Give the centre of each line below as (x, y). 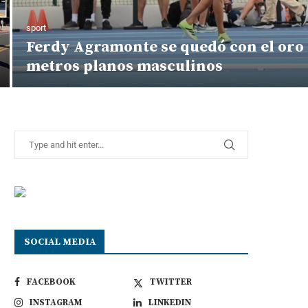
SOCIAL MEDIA (60, 242)
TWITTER (171, 282)
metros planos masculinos (124, 66)
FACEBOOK (51, 282)
